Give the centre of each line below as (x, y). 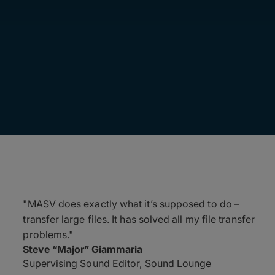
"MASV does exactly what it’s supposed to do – (131, 204)
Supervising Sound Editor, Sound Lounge (117, 263)
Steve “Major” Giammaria (83, 249)
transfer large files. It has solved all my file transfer (139, 219)
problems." (48, 234)
